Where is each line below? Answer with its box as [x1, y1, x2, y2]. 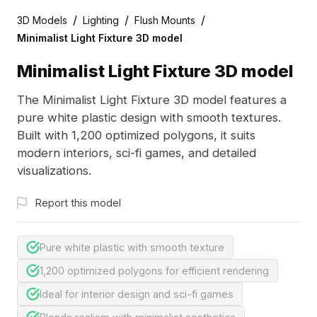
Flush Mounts [134, 13, 195, 26]
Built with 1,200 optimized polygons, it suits [16, 128, 255, 143]
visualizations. [16, 163, 91, 178]
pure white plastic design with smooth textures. [16, 110, 281, 125]
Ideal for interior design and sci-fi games [40, 287, 234, 300]
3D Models [16, 13, 67, 26]
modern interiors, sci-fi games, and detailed [16, 146, 256, 161]
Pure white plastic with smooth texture [40, 241, 225, 254]
